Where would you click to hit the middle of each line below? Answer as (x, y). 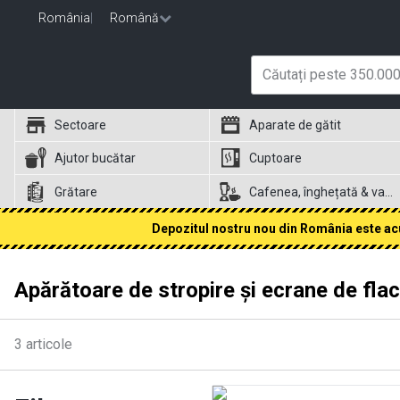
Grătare (76, 192)
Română (134, 18)
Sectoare (80, 125)
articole (49, 344)
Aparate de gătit (296, 125)
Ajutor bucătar (95, 158)
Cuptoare (276, 158)
